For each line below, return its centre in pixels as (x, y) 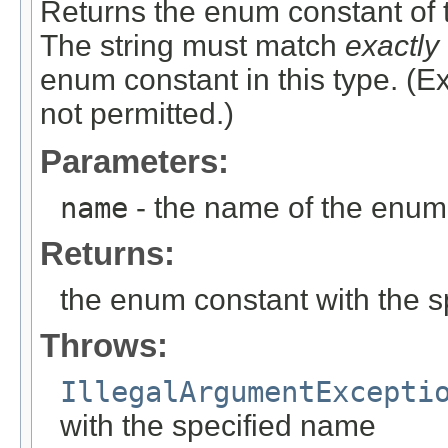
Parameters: (134, 162)
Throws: (104, 346)
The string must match (192, 46)
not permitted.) (137, 114)
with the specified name (218, 426)
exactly (392, 46)
